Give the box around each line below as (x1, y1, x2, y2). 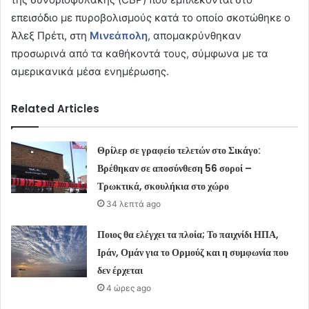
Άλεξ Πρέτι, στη (11, 29, 90, 43)
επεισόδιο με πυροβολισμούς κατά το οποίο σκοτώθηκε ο (11, 11, 290, 25)
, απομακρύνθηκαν (148, 29, 241, 43)
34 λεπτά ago (106, 199, 161, 210)
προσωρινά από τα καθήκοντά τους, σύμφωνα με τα (11, 47, 268, 61)
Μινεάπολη (90, 29, 148, 43)
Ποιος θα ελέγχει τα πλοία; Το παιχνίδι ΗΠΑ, (97, 228, 279, 242)
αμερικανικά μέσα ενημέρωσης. (11, 65, 169, 79)
